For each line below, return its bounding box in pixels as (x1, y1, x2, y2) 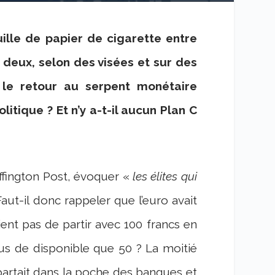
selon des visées (38, 55, 134, 69)
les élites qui (129, 169, 197, 184)
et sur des (134, 55, 197, 69)
